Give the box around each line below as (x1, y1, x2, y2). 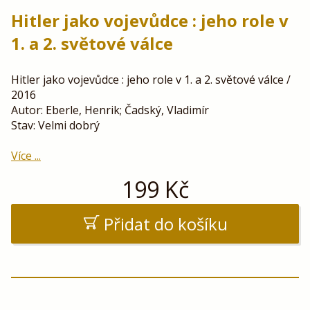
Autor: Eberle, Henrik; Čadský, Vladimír (11, 102, 209, 118)
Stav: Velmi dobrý (11, 118, 100, 134)
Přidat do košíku (103, 212, 228, 236)
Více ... (11, 148, 41, 164)
